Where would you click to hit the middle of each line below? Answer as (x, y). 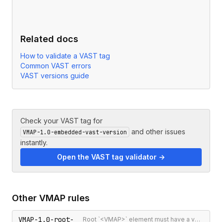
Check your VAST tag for (61, 121)
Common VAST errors (56, 66)
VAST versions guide (55, 76)
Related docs (49, 39)
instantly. (34, 142)
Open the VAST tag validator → (111, 157)
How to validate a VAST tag (65, 56)
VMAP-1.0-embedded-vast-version (75, 132)
